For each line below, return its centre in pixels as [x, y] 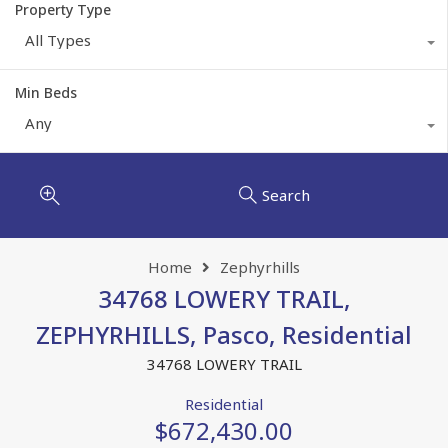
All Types [58, 39]
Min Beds [46, 92]
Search [285, 195]
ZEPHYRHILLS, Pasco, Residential [224, 334]
